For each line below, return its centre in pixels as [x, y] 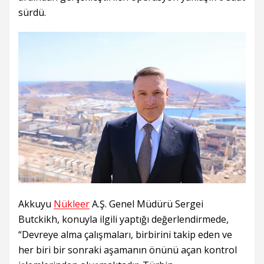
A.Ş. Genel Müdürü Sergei [146, 204]
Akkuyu [36, 204]
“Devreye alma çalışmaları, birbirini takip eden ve [125, 235]
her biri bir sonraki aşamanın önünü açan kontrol [128, 250]
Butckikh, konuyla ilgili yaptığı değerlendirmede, [123, 220]
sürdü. [32, 13]
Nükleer [72, 204]
